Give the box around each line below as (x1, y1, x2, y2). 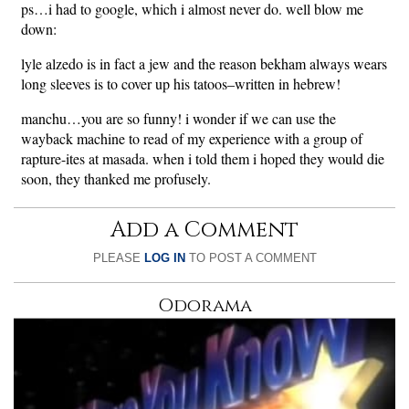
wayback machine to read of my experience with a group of (21, 129, 362, 149)
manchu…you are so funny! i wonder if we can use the (21, 109, 336, 129)
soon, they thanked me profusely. (21, 169, 211, 189)
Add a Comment (110, 215, 299, 246)
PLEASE (92, 251, 144, 266)
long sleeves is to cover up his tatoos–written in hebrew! (21, 74, 341, 94)
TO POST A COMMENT (184, 251, 317, 266)
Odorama (157, 293, 252, 319)
